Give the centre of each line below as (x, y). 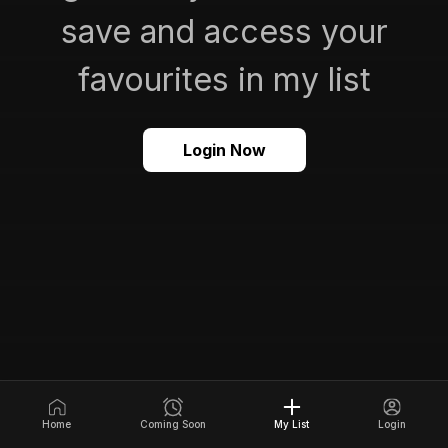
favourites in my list (224, 79)
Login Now (224, 150)
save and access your (224, 31)
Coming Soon (172, 424)
